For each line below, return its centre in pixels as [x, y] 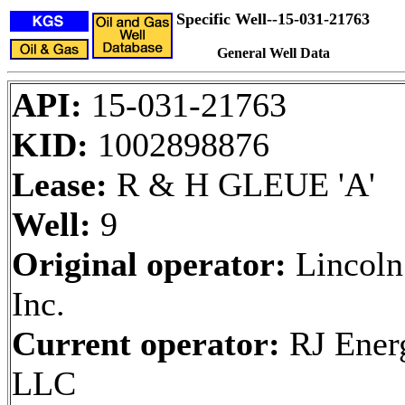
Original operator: [149, 264]
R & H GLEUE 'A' [241, 184]
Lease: [60, 184]
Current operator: [146, 344]
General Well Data [273, 53]
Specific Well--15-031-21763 [273, 19]
